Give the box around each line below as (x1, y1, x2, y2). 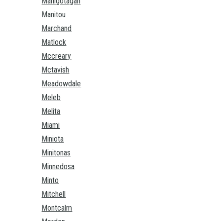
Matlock (41, 37, 67, 47)
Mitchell (41, 189, 66, 199)
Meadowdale (41, 79, 81, 89)
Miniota (41, 134, 64, 144)
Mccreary (41, 51, 72, 61)
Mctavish (41, 65, 70, 75)
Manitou (41, 10, 66, 20)
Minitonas (41, 148, 71, 158)
